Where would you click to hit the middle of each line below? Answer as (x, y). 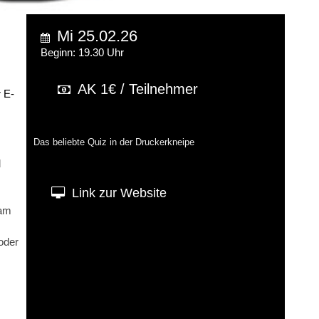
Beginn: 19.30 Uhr (83, 53)
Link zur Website (120, 193)
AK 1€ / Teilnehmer (138, 89)
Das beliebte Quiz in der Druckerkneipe (114, 143)
